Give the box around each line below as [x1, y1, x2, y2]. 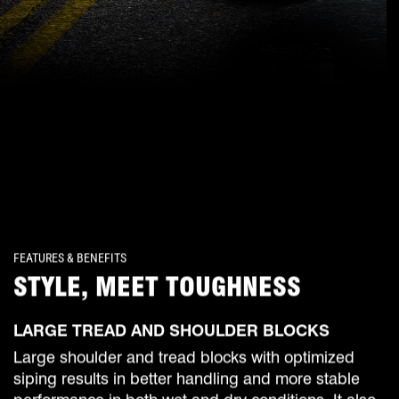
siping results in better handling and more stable [13, 368, 360, 387]
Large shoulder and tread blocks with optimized [13, 346, 354, 366]
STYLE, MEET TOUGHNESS [13, 269, 301, 302]
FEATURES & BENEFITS [13, 248, 126, 265]
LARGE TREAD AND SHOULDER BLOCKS [13, 320, 330, 339]
